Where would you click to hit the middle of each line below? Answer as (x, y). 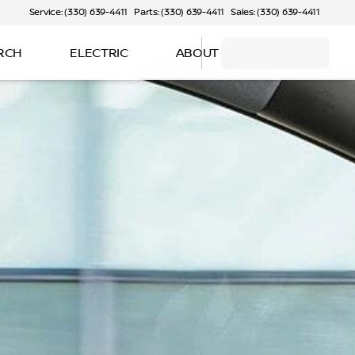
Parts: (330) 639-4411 (179, 12)
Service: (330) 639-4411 (78, 12)
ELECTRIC (99, 53)
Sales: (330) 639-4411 (275, 12)
